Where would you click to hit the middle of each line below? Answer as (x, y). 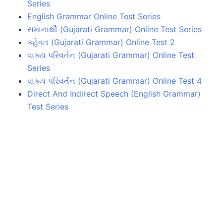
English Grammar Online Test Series (94, 16)
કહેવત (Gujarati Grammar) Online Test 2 (101, 42)
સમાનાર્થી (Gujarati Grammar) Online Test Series (114, 29)
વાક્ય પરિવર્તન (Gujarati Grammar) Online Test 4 (114, 81)
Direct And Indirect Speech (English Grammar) (114, 93)
